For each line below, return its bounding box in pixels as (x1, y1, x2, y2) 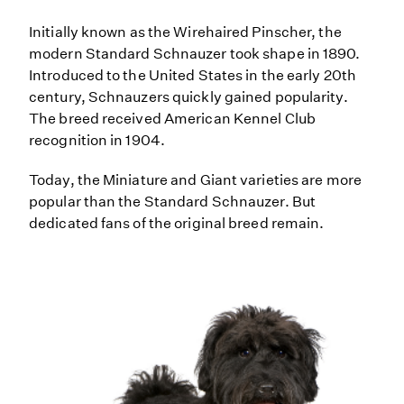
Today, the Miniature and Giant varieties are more (29, 171, 362, 189)
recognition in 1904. (29, 132, 165, 150)
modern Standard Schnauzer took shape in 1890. (29, 45, 361, 63)
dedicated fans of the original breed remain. (29, 215, 325, 233)
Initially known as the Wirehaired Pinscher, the (29, 23, 342, 41)
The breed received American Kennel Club (29, 110, 316, 128)
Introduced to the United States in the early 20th (29, 67, 356, 85)
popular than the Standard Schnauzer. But (29, 193, 317, 211)
